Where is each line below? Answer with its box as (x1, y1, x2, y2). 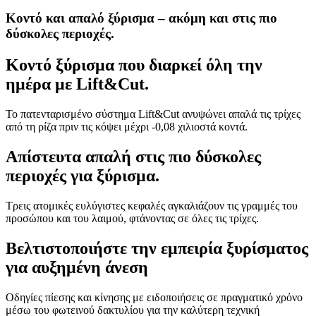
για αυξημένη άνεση (6, 257, 148, 276)
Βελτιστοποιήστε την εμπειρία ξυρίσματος (6, 238, 308, 257)
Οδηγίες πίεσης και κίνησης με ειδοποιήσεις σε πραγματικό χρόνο (6, 291, 303, 303)
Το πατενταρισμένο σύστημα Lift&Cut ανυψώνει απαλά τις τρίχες (6, 107, 300, 120)
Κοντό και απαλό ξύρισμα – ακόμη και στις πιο (6, 11, 277, 25)
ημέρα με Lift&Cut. (6, 75, 149, 93)
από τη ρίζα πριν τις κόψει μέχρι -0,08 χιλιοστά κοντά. (6, 120, 248, 133)
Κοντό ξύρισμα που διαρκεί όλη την (6, 56, 262, 74)
